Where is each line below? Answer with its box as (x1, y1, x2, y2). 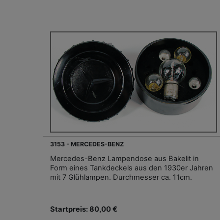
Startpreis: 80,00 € (50, 205, 117, 214)
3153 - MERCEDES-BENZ (50, 140, 124, 148)
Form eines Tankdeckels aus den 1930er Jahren (50, 164, 213, 173)
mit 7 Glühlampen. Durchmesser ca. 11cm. (50, 173, 192, 182)
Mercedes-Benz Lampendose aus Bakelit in (50, 154, 199, 164)
